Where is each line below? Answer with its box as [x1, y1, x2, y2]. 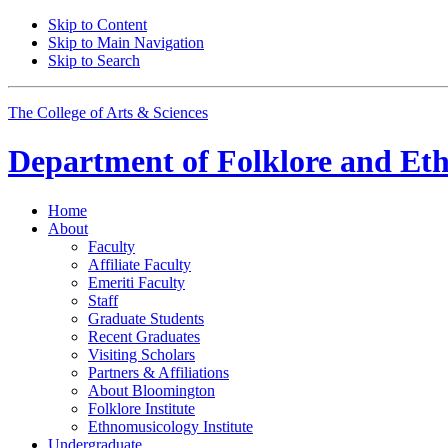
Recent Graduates [88, 327, 200, 345]
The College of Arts [8, 104, 137, 121]
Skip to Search [48, 52, 140, 69]
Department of [8, 143, 209, 180]
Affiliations [155, 363, 229, 381]
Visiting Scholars [88, 345, 195, 363]
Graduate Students [88, 309, 204, 327]
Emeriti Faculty [88, 273, 185, 291]
